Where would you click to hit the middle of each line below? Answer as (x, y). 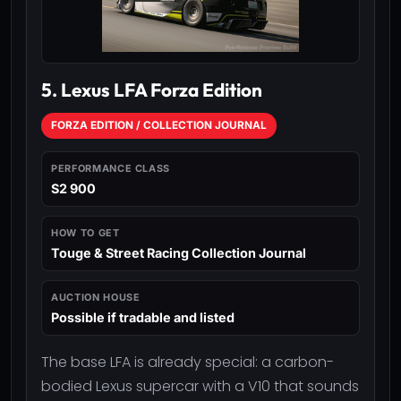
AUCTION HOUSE (96, 297)
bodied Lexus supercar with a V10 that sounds (200, 386)
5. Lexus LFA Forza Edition (152, 89)
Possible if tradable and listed (143, 317)
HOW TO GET (85, 232)
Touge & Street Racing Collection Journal (179, 252)
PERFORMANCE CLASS (111, 168)
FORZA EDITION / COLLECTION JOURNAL (159, 125)
